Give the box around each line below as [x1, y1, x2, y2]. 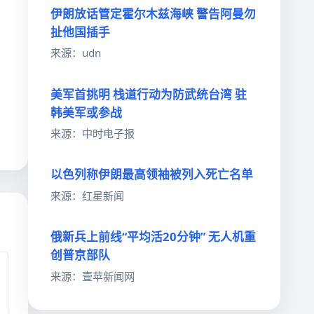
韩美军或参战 [50, 104, 122, 121]
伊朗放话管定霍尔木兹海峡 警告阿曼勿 [50, 5, 256, 22]
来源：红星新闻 [50, 189, 124, 203]
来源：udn [50, 46, 101, 60]
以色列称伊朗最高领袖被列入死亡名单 [50, 166, 253, 183]
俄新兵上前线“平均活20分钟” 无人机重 [50, 228, 256, 245]
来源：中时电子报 [50, 126, 135, 141]
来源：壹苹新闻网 [50, 268, 135, 283]
